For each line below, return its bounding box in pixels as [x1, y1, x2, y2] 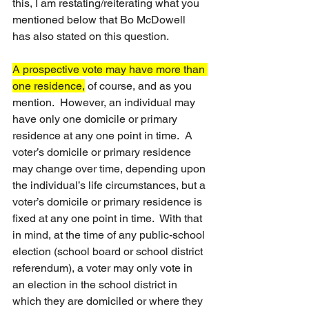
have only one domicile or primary [12, 112, 180, 126]
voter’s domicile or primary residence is [12, 195, 205, 208]
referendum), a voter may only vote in [12, 261, 195, 275]
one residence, [12, 79, 85, 92]
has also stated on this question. [12, 30, 169, 43]
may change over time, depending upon [12, 162, 208, 175]
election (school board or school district [12, 245, 206, 258]
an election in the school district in [12, 278, 180, 291]
